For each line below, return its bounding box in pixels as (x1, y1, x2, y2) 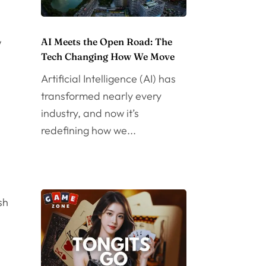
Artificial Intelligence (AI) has (40, 71, 176, 85)
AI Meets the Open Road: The (40, 35, 172, 47)
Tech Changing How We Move (40, 50, 175, 62)
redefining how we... (40, 123, 136, 137)
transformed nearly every (40, 88, 161, 103)
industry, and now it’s (40, 106, 139, 120)
